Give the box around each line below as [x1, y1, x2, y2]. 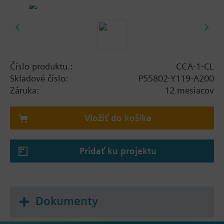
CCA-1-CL [176, 60, 214, 71]
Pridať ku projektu [79, 145, 156, 156]
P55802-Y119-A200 [138, 72, 214, 83]
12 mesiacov [164, 84, 214, 95]
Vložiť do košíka [84, 112, 151, 123]
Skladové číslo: [10, 72, 68, 83]
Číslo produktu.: [10, 60, 72, 71]
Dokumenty [35, 193, 98, 208]
